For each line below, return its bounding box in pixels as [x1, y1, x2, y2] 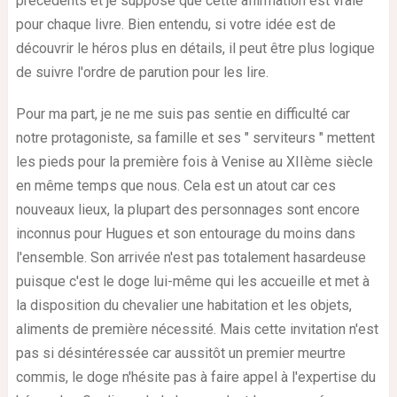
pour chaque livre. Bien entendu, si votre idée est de [15, 15, 336, 33]
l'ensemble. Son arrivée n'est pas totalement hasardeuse [15, 248, 366, 266]
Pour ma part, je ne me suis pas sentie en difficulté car [15, 105, 350, 122]
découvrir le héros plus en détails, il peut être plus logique [15, 39, 375, 57]
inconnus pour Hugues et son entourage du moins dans [15, 224, 355, 242]
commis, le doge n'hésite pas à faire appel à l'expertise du [15, 368, 376, 385]
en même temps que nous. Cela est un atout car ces [15, 176, 336, 194]
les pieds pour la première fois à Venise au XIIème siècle [15, 152, 373, 170]
